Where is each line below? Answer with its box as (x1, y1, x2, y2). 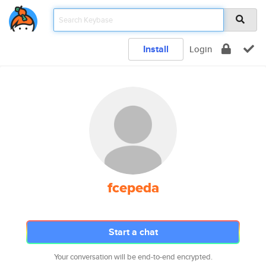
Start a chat (108, 225, 158, 239)
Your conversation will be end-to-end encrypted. (53, 251, 213, 262)
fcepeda (107, 177, 159, 198)
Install (143, 42, 169, 56)
